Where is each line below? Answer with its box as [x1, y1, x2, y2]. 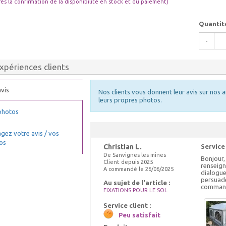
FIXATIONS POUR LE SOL [103, 187, 167, 193]
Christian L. [103, 143, 142, 151]
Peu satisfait [119, 211, 160, 218]
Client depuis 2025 [103, 159, 153, 165]
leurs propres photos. [98, 96, 162, 103]
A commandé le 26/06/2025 [103, 166, 174, 172]
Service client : [103, 202, 151, 209]
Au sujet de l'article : [103, 179, 170, 186]
